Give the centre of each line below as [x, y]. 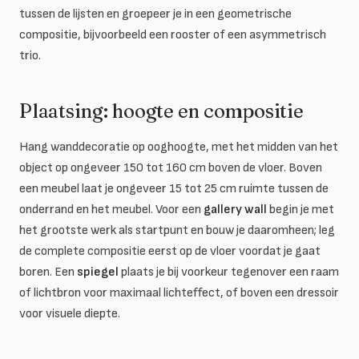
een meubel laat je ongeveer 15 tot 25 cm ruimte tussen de [174, 189]
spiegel [98, 272]
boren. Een [48, 272]
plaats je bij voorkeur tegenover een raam [229, 272]
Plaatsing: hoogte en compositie [161, 111]
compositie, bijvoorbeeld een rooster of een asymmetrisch [173, 35]
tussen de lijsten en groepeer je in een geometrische [155, 14]
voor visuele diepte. [70, 314]
